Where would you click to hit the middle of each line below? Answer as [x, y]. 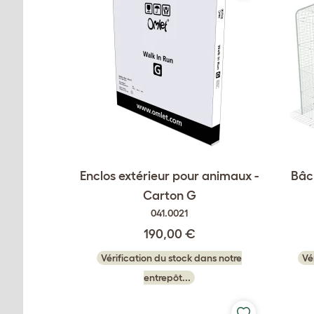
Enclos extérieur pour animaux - [169, 176]
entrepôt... [167, 278]
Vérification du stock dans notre [171, 258]
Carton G [169, 196]
